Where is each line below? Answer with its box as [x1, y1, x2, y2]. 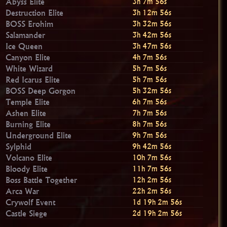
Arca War [6, 185, 40, 196]
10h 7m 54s [132, 153, 172, 162]
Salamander [6, 29, 46, 40]
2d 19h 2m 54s [132, 208, 182, 218]
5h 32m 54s [132, 86, 172, 95]
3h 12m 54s [132, 8, 172, 17]
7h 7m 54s [132, 108, 167, 118]
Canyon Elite [6, 52, 51, 62]
